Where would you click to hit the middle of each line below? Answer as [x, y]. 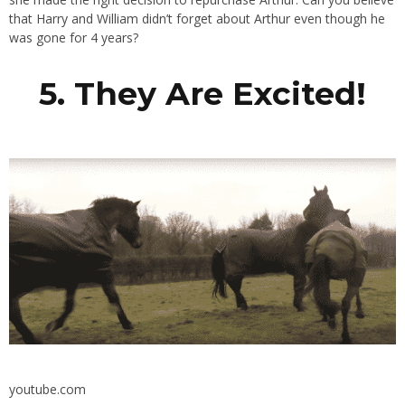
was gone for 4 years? [74, 37]
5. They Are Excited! [202, 93]
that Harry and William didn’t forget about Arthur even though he [197, 18]
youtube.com [47, 390]
